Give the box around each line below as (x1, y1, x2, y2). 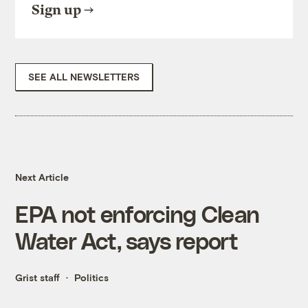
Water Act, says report (15, 227, 238, 254)
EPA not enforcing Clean (15, 200, 260, 228)
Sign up (32, 2, 82, 19)
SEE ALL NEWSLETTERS (28, 71, 140, 83)
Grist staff (15, 272, 60, 284)
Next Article (15, 171, 69, 184)
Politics (74, 272, 109, 284)
